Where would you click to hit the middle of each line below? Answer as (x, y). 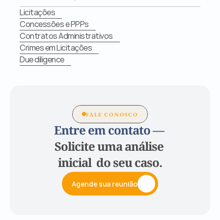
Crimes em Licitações (56, 48)
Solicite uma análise (110, 148)
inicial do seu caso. (110, 164)
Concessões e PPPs (54, 24)
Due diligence (42, 59)
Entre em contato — (110, 131)
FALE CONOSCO (112, 114)
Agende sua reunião (105, 184)
